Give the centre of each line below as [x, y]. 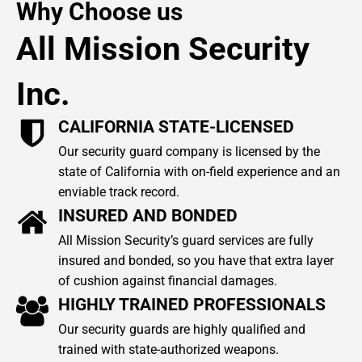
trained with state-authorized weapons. [168, 349]
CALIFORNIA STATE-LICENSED [176, 126]
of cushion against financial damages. [168, 280]
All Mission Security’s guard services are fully [186, 240]
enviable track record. [119, 192]
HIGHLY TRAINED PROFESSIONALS [192, 304]
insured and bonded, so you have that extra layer [196, 260]
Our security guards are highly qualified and [182, 329]
